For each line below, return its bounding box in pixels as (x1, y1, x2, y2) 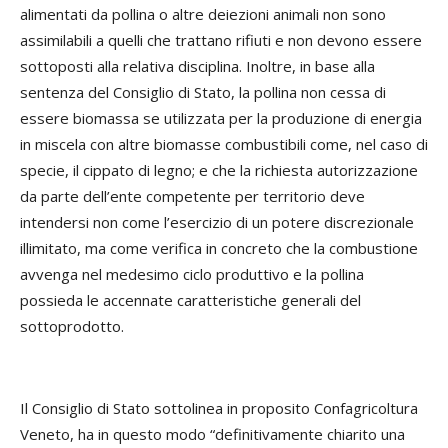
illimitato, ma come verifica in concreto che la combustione (20, 238, 418, 258)
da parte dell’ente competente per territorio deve (20, 186, 365, 206)
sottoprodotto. (20, 316, 124, 336)
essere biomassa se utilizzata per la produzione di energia (20, 108, 422, 128)
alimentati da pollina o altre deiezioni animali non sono (20, 4, 386, 24)
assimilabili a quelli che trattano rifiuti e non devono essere (20, 30, 422, 50)
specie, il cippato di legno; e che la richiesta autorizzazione (20, 160, 418, 180)
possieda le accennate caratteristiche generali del (20, 290, 361, 310)
